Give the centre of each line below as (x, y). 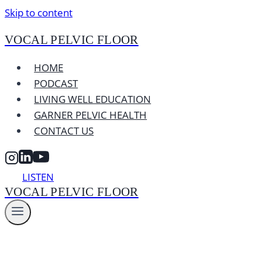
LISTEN (38, 177)
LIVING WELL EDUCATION (93, 99)
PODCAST (56, 83)
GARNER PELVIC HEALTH (91, 115)
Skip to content (39, 13)
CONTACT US (64, 131)
